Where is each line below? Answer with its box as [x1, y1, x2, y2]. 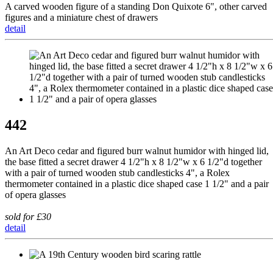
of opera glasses [5, 189, 66, 200]
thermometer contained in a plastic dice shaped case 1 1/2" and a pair [5, 178, 269, 189]
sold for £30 [5, 211, 51, 222]
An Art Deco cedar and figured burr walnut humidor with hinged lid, [5, 145, 269, 156]
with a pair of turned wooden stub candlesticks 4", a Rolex [5, 167, 230, 178]
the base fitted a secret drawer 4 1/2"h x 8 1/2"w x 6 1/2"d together [5, 156, 262, 167]
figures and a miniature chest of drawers [5, 12, 158, 23]
